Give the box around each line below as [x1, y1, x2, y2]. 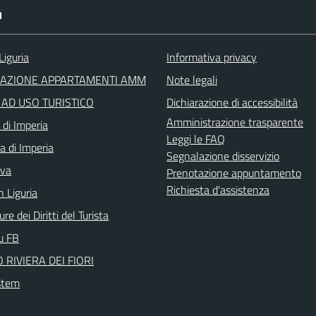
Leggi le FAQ [166, 130, 225, 147]
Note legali [166, 71, 217, 88]
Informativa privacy [166, 49, 257, 66]
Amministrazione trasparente [166, 114, 303, 130]
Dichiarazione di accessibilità [166, 94, 298, 111]
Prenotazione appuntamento [166, 164, 301, 181]
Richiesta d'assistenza [166, 181, 269, 198]
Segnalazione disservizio [166, 147, 279, 164]
